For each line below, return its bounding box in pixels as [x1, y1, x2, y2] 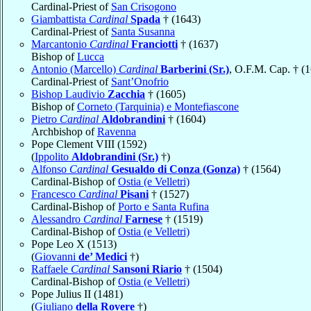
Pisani [120, 187, 149, 200]
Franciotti [131, 37, 178, 50]
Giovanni [35, 250, 78, 262]
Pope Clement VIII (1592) [31, 137, 146, 150]
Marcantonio [31, 37, 90, 50]
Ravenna [97, 125, 136, 137]
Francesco [31, 187, 78, 200]
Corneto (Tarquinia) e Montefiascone [77, 100, 239, 112]
